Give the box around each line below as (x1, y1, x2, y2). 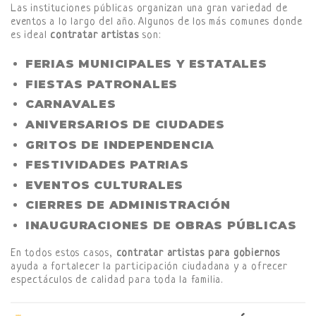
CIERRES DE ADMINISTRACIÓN (25, 198, 231, 212)
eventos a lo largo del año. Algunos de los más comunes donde (11, 16, 303, 29)
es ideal (11, 30, 51, 42)
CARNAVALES (25, 97, 116, 111)
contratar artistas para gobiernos (116, 247, 281, 260)
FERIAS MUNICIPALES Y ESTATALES (25, 57, 267, 71)
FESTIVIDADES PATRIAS (25, 158, 189, 172)
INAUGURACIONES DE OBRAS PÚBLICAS (25, 218, 297, 232)
